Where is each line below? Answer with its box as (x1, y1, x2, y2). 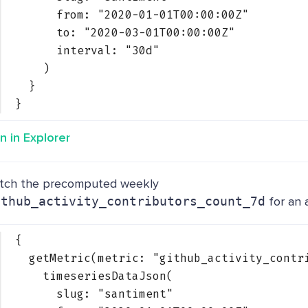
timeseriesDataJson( (42, 269, 173, 283)
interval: (56, 43, 125, 58)
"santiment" (97, 287, 173, 301)
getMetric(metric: (28, 251, 153, 265)
